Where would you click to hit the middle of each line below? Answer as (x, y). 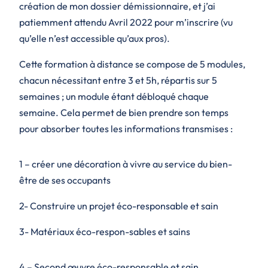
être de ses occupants (65, 180)
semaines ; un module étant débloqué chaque (114, 97)
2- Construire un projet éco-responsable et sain (119, 206)
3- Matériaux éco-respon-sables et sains (105, 232)
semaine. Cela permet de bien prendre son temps (124, 113)
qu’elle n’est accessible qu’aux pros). (95, 39)
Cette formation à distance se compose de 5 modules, (132, 64)
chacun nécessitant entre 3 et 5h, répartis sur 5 (118, 80)
